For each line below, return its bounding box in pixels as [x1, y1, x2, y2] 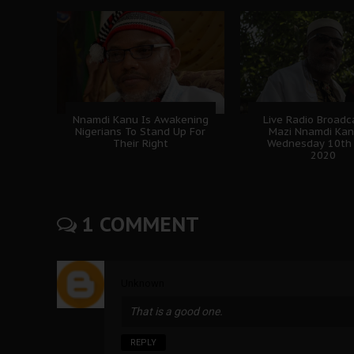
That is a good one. [130, 304, 223, 318]
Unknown [121, 277, 164, 289]
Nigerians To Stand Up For [75, 124, 206, 138]
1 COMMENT [77, 211, 199, 237]
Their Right [112, 136, 168, 150]
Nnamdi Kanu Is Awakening [72, 112, 209, 126]
